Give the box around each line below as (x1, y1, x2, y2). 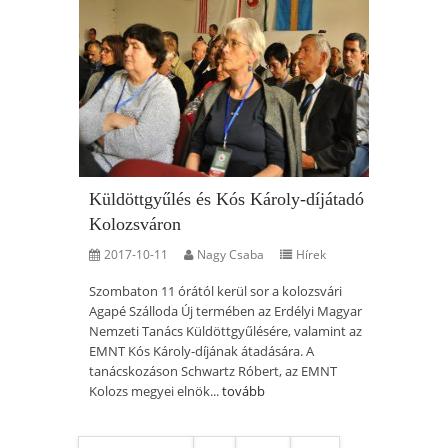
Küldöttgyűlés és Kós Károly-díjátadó (89, 189, 364, 209)
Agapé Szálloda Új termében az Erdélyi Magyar (89, 302, 362, 320)
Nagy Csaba (197, 246, 264, 263)
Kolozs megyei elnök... (89, 382, 222, 400)
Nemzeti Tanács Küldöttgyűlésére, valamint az (89, 322, 362, 340)
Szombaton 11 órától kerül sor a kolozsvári (89, 282, 342, 300)
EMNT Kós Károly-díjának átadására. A (89, 342, 314, 360)
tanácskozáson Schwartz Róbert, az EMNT (89, 362, 337, 380)
